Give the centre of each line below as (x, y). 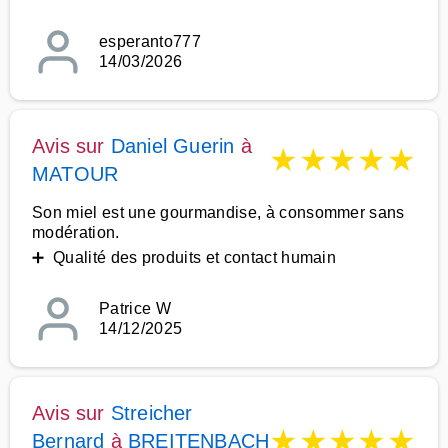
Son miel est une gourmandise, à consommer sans (218, 212)
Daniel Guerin (172, 146)
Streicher (151, 413)
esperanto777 (150, 41)
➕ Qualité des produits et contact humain (184, 257)
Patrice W (135, 308)
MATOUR (75, 174)
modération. (76, 232)
